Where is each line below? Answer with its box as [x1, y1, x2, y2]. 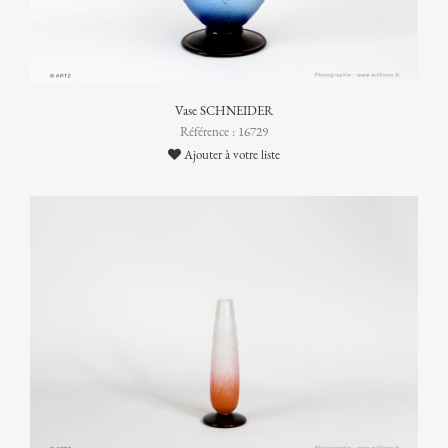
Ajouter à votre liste [181, 147, 280, 164]
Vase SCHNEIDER [175, 103, 273, 120]
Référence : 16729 [180, 124, 268, 141]
